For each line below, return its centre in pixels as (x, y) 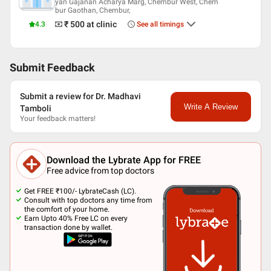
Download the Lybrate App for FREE (124, 160)
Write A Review (211, 106)
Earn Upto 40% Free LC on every (76, 218)
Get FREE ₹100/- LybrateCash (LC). (80, 191)
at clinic (102, 24)
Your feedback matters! (58, 119)
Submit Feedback (52, 68)
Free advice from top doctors (100, 170)
